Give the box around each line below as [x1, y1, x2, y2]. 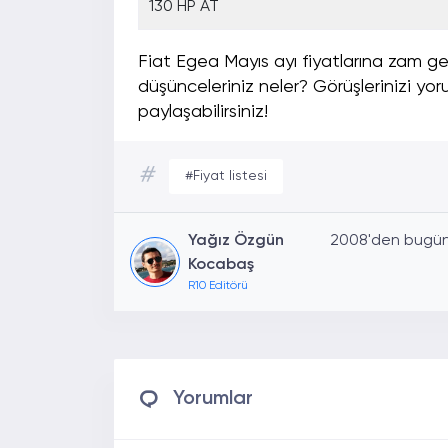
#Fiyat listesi [185, 169, 267, 184]
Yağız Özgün [188, 233, 284, 250]
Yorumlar [173, 389, 253, 410]
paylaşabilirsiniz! [138, 103, 268, 122]
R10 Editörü [188, 280, 248, 293]
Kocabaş [188, 257, 254, 274]
